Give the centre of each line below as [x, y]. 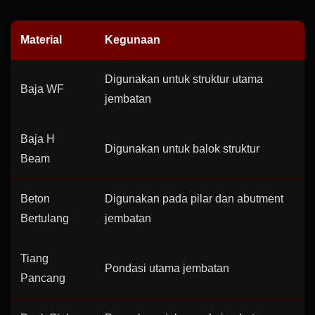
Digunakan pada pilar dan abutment [194, 199]
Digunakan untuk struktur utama [184, 79]
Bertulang [45, 218]
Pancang [43, 278]
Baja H [38, 139]
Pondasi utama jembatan [167, 268]
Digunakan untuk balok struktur [182, 149]
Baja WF [42, 89]
